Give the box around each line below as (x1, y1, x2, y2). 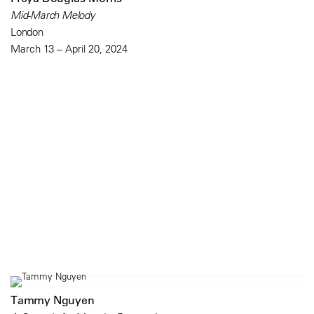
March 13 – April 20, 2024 (11, 42, 128, 56)
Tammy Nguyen (11, 292, 95, 307)
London (11, 25, 43, 39)
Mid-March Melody (11, 8, 95, 22)
